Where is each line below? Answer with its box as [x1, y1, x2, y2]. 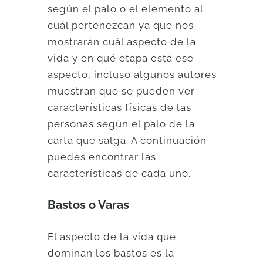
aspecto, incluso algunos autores [48, 69, 217, 81]
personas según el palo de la [48, 118, 195, 130]
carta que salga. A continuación [48, 134, 207, 147]
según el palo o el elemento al [48, 3, 204, 15]
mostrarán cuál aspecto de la [48, 36, 197, 48]
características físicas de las [48, 102, 192, 114]
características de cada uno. [48, 167, 191, 180]
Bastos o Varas [48, 197, 130, 212]
